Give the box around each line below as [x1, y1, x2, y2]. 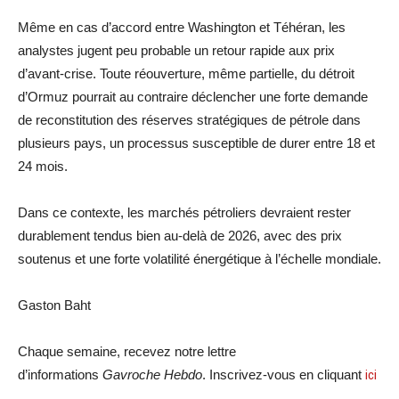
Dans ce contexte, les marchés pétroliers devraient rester [18, 204, 351, 220]
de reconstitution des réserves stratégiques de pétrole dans [18, 111, 361, 127]
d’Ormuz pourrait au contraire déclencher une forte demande [18, 88, 368, 104]
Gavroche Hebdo [102, 366, 202, 382]
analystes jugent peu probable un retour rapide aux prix [18, 42, 335, 58]
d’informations [18, 366, 102, 382]
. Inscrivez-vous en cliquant [202, 366, 365, 382]
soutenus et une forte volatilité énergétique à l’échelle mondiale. [18, 250, 381, 266]
